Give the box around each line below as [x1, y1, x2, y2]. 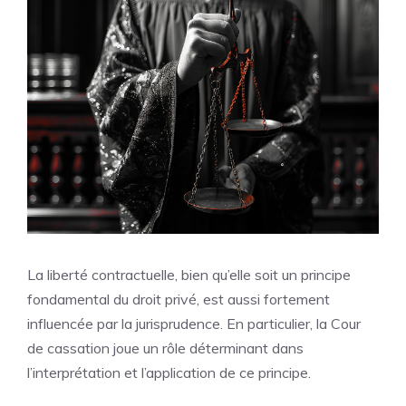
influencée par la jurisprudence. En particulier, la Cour [27, 314, 361, 333]
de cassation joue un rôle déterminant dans [27, 338, 304, 357]
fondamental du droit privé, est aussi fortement [27, 289, 330, 308]
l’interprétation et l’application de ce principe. [27, 362, 311, 382]
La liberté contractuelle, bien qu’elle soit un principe [27, 265, 351, 284]
